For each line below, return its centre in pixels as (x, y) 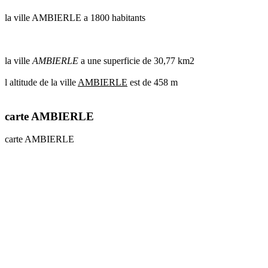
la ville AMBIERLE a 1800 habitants (75, 17)
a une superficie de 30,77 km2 (136, 60)
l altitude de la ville (41, 82)
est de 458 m (153, 82)
